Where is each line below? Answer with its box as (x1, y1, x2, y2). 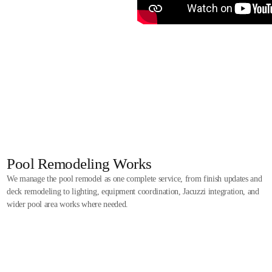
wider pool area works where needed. (7, 199, 129, 209)
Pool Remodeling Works (7, 155, 152, 172)
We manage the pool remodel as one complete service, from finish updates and (7, 174, 262, 183)
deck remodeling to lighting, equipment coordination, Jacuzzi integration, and (7, 186, 259, 196)
